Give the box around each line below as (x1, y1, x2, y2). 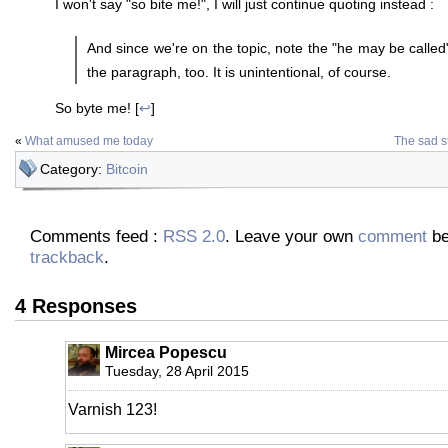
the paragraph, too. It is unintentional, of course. (87, 63, 391, 80)
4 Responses (15, 294, 137, 317)
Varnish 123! (68, 400, 157, 418)
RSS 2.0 (163, 225, 225, 246)
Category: (40, 160, 106, 177)
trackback (30, 246, 104, 267)
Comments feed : (30, 225, 163, 246)
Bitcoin (106, 160, 148, 177)
